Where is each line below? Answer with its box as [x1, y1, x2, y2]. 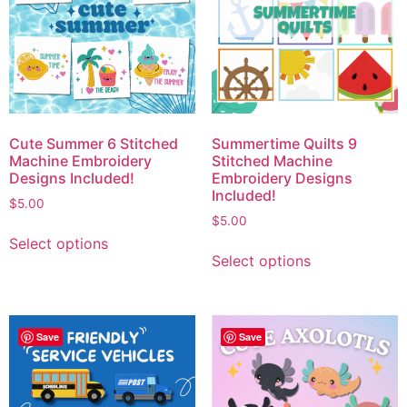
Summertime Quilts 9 [211, 134, 357, 153]
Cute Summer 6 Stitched [9, 134, 178, 153]
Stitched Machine [211, 151, 333, 170]
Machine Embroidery [9, 151, 152, 170]
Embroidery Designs [211, 168, 352, 187]
